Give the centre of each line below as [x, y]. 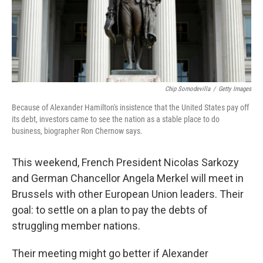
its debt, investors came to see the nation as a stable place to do [116, 119]
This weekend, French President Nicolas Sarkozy [125, 162]
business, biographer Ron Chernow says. [77, 131]
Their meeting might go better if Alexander [110, 253]
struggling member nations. [76, 226]
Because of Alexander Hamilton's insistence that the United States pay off [130, 107]
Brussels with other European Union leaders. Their [128, 194]
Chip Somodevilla [188, 89]
